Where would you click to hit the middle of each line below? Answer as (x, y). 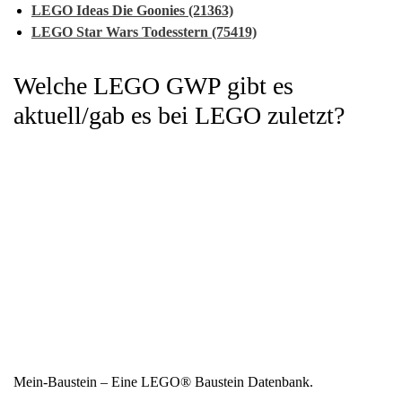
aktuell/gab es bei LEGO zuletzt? (179, 116)
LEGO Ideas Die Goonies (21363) (132, 11)
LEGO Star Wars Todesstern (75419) (144, 32)
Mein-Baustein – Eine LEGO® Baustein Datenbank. (163, 382)
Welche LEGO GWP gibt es (153, 86)
